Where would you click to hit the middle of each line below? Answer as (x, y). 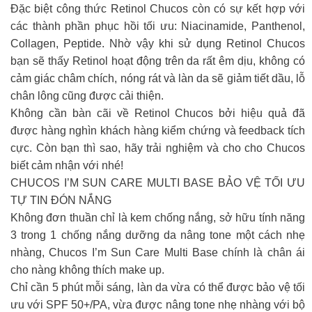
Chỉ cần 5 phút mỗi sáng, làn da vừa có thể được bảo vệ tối (158, 287)
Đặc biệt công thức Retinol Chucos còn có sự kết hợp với (158, 8)
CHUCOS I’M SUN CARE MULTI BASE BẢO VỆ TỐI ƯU (158, 182)
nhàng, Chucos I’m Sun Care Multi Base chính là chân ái (158, 252)
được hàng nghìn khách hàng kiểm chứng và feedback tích (158, 130)
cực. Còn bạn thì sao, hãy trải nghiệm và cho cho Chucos (158, 148)
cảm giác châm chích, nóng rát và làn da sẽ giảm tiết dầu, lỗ (158, 78)
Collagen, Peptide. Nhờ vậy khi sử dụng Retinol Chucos (158, 43)
